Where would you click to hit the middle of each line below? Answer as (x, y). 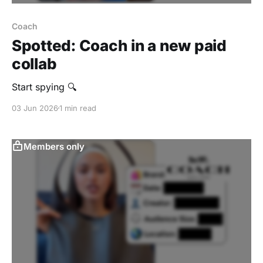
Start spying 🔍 (44, 87)
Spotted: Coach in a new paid (119, 45)
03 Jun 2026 (35, 108)
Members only (54, 146)
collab (34, 63)
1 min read (78, 108)
